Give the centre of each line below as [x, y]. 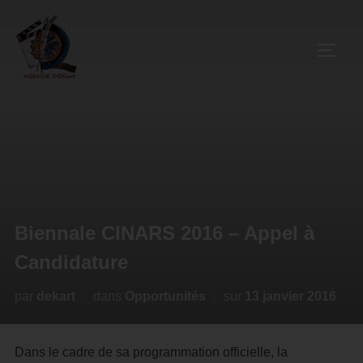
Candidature [71, 262]
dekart [56, 296]
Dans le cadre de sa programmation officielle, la [151, 352]
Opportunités [165, 296]
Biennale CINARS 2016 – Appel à [164, 233]
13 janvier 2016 [290, 296]
